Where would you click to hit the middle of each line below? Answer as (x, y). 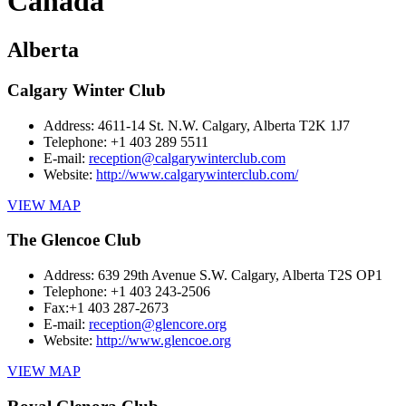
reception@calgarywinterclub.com (187, 158)
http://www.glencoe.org (164, 340)
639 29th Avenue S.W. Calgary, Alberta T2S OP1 (240, 275)
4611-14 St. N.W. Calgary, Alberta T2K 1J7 (224, 125)
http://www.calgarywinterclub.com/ (197, 174)
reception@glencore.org (158, 324)
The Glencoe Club (74, 240)
